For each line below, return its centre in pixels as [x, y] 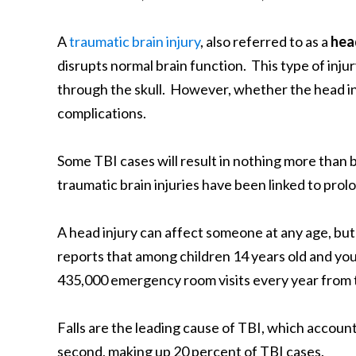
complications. [102, 113]
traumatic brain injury [135, 41]
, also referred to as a [265, 41]
